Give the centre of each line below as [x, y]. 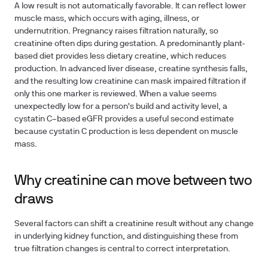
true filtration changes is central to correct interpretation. [122, 249]
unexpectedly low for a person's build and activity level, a [121, 107]
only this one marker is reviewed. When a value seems [115, 94]
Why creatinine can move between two [133, 181]
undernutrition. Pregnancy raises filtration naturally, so [116, 31]
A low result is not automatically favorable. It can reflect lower [130, 6]
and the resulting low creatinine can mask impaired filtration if [130, 82]
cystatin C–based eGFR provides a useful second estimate [124, 119]
